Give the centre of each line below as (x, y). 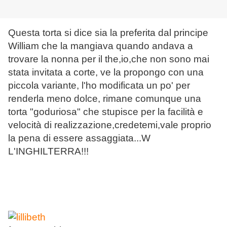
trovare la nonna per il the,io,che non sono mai (109, 59)
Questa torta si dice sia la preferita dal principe (108, 33)
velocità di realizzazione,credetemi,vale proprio (110, 125)
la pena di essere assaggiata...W (79, 138)
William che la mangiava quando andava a (101, 46)
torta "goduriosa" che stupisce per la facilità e (106, 112)
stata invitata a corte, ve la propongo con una (106, 72)
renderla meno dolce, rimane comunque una (105, 99)
